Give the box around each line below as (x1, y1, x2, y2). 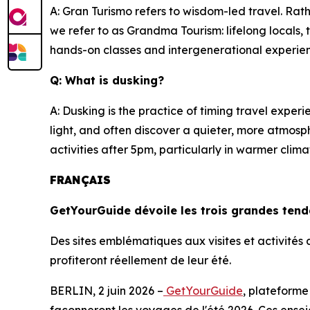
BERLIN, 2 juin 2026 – (50, 284, 163, 298)
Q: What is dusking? (50, 73, 164, 87)
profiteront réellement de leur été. (50, 253, 231, 267)
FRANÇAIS (50, 173, 111, 187)
